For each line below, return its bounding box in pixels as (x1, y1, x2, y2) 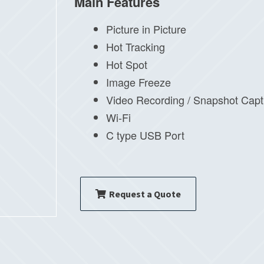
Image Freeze (105, 74, 171, 90)
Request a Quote (108, 187, 181, 200)
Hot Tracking (105, 39, 165, 55)
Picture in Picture (105, 21, 186, 37)
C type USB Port (105, 127, 184, 143)
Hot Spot (105, 57, 147, 72)
